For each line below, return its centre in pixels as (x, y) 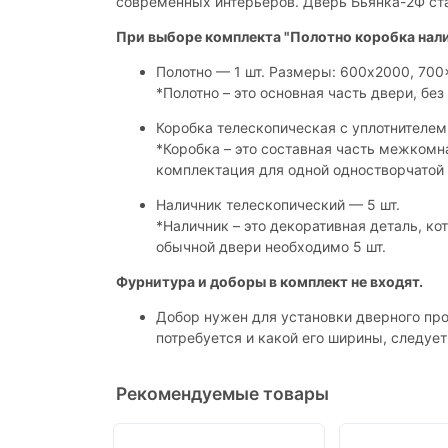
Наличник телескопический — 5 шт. (278, 204)
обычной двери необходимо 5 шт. (271, 246)
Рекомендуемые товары (222, 393)
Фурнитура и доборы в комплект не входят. (269, 281)
